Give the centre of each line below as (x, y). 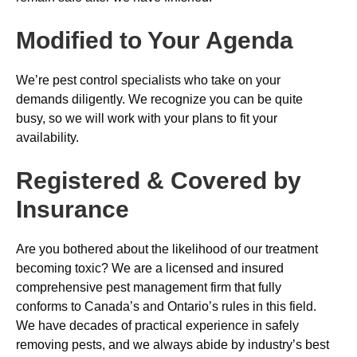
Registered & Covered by (159, 180)
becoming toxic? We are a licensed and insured (150, 268)
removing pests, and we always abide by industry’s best (173, 345)
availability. (47, 137)
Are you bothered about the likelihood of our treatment (167, 249)
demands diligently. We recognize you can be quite (159, 99)
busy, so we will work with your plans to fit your (147, 118)
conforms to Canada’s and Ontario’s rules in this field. (166, 306)
